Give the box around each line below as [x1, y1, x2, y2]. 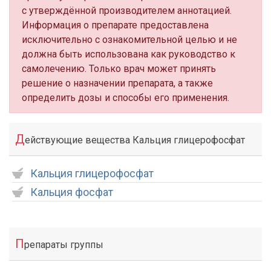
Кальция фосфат [30, 186, 113, 198]
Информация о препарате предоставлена [22, 19, 209, 31]
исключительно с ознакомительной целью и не [22, 34, 237, 45]
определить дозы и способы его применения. [22, 92, 229, 103]
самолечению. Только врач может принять [22, 63, 216, 74]
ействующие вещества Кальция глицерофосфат [25, 134, 245, 146]
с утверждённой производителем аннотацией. [22, 5, 232, 16]
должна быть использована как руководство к [22, 48, 235, 60]
